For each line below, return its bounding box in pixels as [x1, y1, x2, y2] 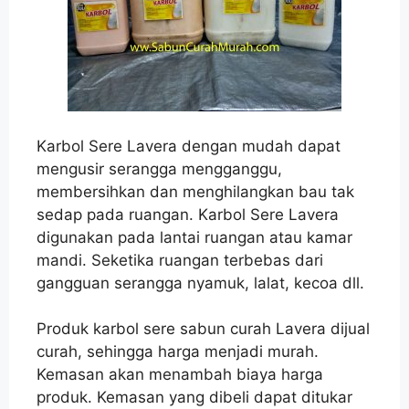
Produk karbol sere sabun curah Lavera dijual [37, 320, 370, 339]
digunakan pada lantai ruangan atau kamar [37, 227, 352, 246]
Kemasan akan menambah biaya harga [37, 365, 323, 384]
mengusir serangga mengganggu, [37, 159, 282, 178]
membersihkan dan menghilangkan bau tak [37, 182, 354, 201]
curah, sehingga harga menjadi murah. [37, 342, 319, 362]
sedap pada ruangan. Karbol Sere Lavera [37, 204, 339, 224]
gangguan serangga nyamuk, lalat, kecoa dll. [37, 273, 364, 292]
